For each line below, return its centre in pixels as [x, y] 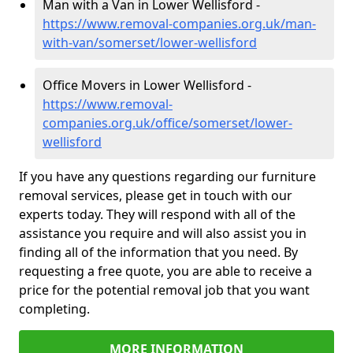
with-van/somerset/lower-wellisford [150, 43]
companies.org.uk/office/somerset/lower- [167, 123]
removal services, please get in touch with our [156, 196]
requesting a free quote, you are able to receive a [165, 271]
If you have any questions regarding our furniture [167, 177]
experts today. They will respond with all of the [157, 215]
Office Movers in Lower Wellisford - [147, 85]
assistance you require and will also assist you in [163, 234]
